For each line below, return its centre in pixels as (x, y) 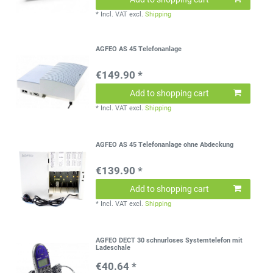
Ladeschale (113, 248)
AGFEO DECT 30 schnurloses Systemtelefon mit (169, 241)
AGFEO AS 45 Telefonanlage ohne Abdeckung (165, 144)
